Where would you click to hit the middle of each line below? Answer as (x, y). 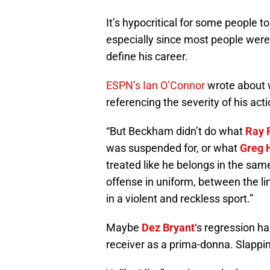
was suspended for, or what (173, 148)
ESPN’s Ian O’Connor (157, 86)
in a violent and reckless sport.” (180, 199)
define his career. (147, 57)
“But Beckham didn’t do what (176, 131)
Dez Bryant (168, 228)
